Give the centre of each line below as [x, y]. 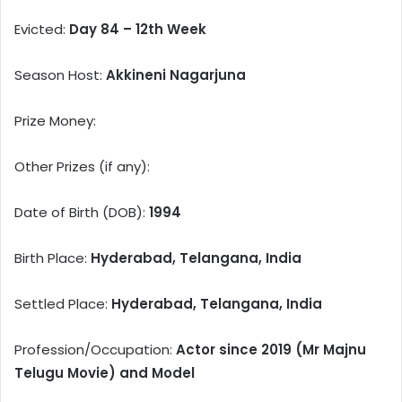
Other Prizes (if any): [82, 167]
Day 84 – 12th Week [138, 30]
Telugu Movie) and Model [105, 373]
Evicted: [42, 30]
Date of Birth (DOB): [82, 213]
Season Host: [60, 75]
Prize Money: [55, 121]
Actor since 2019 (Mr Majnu [271, 350]
